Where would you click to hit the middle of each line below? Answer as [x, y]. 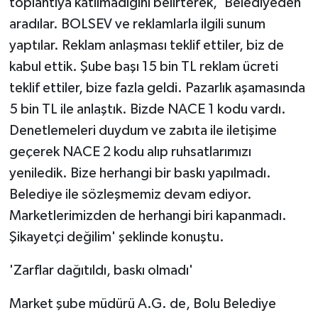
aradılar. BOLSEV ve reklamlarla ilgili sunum [137, 24]
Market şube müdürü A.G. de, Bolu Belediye [142, 303]
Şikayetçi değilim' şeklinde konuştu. [116, 237]
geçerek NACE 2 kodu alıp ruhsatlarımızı [130, 152]
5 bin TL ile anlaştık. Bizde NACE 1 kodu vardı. [147, 109]
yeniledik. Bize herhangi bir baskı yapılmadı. [140, 173]
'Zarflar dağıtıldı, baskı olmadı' [101, 270]
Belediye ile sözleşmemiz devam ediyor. [130, 194]
